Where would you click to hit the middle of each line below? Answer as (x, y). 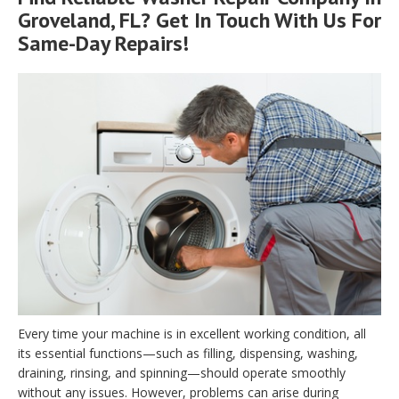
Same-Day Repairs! (103, 43)
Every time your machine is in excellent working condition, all (192, 334)
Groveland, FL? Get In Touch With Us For (199, 20)
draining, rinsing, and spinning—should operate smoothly (182, 373)
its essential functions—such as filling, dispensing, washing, (188, 354)
